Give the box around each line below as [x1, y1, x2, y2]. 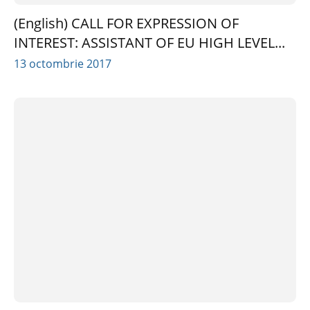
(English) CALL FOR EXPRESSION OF [14, 14, 239, 33]
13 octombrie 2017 [14, 56, 111, 72]
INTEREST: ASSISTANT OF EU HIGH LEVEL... [14, 33, 285, 53]
